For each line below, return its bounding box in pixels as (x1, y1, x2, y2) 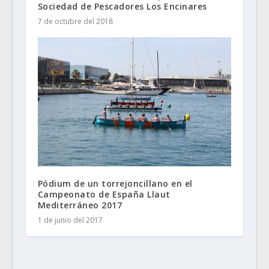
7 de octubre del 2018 (37, 16, 113, 27)
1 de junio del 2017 (37, 215, 103, 226)
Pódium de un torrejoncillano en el (37, 178, 193, 190)
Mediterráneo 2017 (37, 199, 122, 211)
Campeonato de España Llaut (37, 189, 171, 201)
